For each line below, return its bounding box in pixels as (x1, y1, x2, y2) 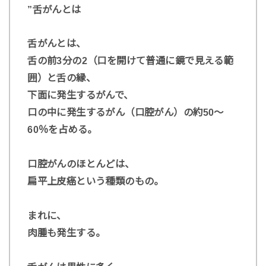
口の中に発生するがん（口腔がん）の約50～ (27, 107, 224, 118)
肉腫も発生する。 (27, 227, 106, 239)
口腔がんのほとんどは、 (27, 159, 135, 170)
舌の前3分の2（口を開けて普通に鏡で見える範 (27, 55, 234, 66)
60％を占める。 (27, 124, 97, 135)
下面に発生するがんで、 (27, 90, 134, 101)
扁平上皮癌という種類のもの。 (27, 176, 164, 187)
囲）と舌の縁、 (27, 72, 96, 84)
